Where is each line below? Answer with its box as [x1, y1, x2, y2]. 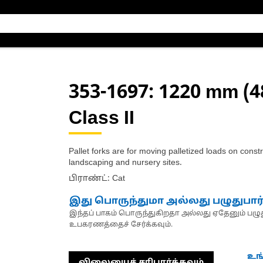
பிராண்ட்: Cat [68, 174, 125, 184]
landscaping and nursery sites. [68, 158, 182, 168]
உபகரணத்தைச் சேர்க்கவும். [69, 221, 173, 229]
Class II [68, 107, 134, 131]
